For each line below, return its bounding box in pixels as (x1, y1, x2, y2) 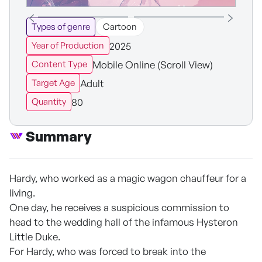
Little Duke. (9, 230, 60, 243)
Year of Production (32, 40, 104, 51)
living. (9, 187, 35, 199)
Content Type (32, 58, 87, 70)
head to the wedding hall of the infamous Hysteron (9, 216, 238, 229)
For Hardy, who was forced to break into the (9, 245, 206, 258)
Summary (26, 127, 92, 146)
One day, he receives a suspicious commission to (9, 201, 229, 214)
